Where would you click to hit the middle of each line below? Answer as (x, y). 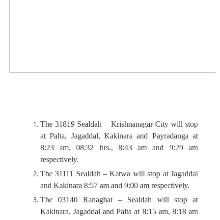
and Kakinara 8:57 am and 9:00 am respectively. (115, 185)
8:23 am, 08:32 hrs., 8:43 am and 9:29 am (119, 148)
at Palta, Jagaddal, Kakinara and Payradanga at (119, 136)
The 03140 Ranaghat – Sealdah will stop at (119, 200)
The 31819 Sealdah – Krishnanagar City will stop (119, 124)
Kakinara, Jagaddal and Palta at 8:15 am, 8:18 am (119, 211)
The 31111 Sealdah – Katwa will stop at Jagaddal (119, 174)
